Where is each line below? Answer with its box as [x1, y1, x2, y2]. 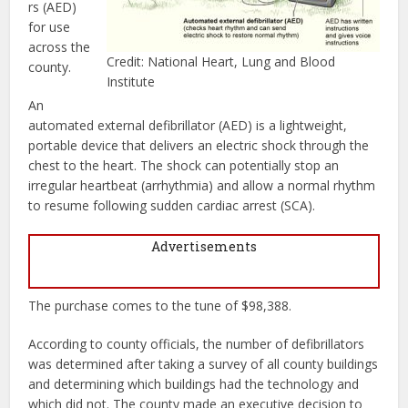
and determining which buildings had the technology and [28, 374, 360, 393]
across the [28, 37, 91, 56]
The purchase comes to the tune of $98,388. [28, 296, 292, 314]
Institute [106, 72, 155, 90]
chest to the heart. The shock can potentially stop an [28, 156, 340, 174]
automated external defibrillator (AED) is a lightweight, [28, 116, 348, 134]
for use [28, 17, 71, 36]
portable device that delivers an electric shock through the [28, 136, 370, 154]
